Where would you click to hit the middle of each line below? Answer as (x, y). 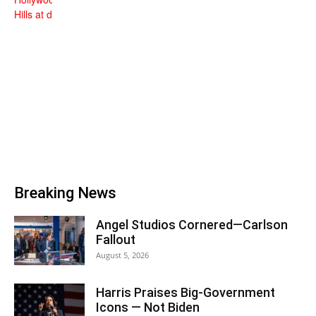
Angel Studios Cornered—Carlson (192, 225)
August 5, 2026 (122, 255)
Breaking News (65, 193)
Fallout (116, 239)
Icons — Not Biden (148, 307)
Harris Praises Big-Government (186, 292)
